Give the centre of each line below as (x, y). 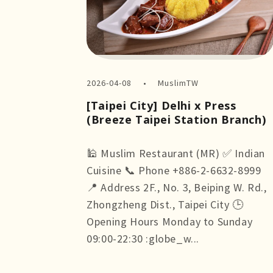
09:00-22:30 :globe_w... (143, 239)
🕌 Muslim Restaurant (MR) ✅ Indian (176, 153)
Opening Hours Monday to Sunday (170, 222)
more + (104, 256)
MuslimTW (178, 83)
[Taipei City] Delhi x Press (161, 105)
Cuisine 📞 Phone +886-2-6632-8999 (174, 170)
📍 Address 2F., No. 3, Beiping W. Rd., (177, 187)
